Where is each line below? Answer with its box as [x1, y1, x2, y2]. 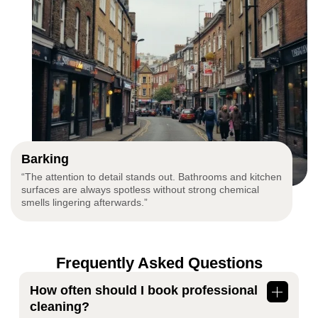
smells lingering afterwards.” [21, 197, 148, 209]
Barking [21, 152, 69, 167]
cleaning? [30, 300, 89, 314]
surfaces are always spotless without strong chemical [21, 184, 259, 196]
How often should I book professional [30, 283, 258, 298]
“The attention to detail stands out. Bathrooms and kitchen [21, 171, 282, 183]
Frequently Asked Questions [55, 254, 263, 273]
